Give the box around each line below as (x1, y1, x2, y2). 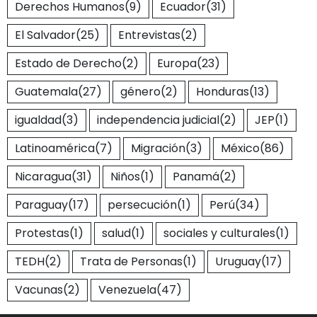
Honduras (196, 83, 249, 100)
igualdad (15, 112, 62, 129)
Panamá (173, 168, 219, 185)
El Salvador (15, 27, 76, 44)
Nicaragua (15, 168, 71, 185)
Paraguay (15, 197, 68, 214)
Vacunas (15, 282, 63, 299)
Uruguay (215, 253, 261, 270)
